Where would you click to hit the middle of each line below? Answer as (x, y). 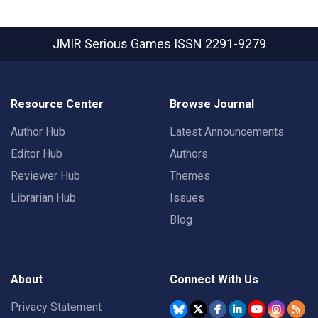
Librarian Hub (43, 198)
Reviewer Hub (45, 176)
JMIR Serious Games (113, 44)
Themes (190, 176)
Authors (189, 154)
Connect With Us (214, 280)
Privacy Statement (56, 307)
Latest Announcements (227, 132)
